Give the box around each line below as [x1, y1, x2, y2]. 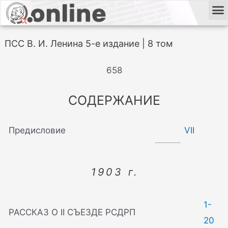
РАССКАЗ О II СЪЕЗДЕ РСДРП [9, 207, 136, 218]
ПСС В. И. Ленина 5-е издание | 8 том [5, 38, 174, 49]
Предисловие [9, 125, 66, 136]
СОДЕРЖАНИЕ [68, 93, 160, 108]
